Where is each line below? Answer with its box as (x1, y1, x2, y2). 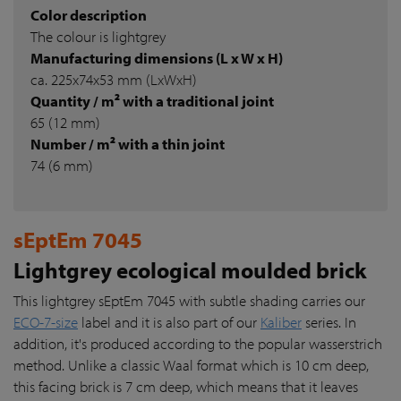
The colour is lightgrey (30, 26, 166, 46)
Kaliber (260, 311, 302, 331)
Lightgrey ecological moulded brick (13, 255, 367, 284)
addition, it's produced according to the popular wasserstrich (13, 333, 382, 353)
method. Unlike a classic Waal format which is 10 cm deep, (13, 354, 369, 374)
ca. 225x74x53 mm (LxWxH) (30, 69, 197, 89)
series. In (302, 311, 356, 331)
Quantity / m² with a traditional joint (30, 90, 274, 110)
